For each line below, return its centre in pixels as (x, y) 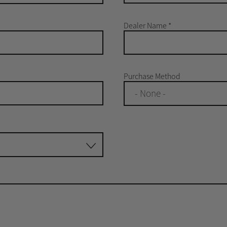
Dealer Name (146, 25)
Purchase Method (152, 76)
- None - (150, 93)
